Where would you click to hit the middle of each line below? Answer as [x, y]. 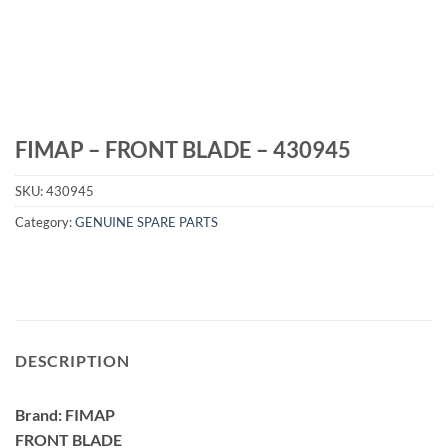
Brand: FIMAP [65, 414]
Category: [45, 222]
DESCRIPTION [72, 360]
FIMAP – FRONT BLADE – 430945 [183, 149]
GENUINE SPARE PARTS [146, 222]
